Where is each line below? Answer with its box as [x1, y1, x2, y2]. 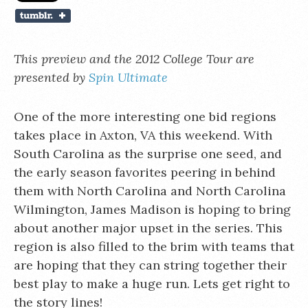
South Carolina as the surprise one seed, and [14, 146, 282, 162]
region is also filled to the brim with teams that [14, 239, 294, 254]
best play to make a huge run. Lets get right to [14, 276, 290, 291]
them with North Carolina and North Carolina [14, 183, 286, 199]
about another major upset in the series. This [14, 220, 283, 236]
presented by [14, 69, 89, 85]
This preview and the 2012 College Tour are [14, 51, 254, 67]
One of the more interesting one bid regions [14, 109, 276, 124]
